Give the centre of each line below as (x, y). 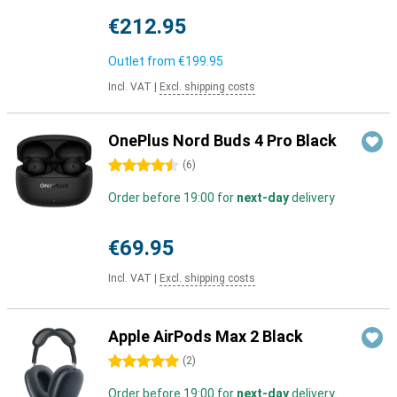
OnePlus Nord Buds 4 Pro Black (222, 140)
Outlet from (143, 61)
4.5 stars (133, 166)
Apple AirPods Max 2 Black (206, 336)
